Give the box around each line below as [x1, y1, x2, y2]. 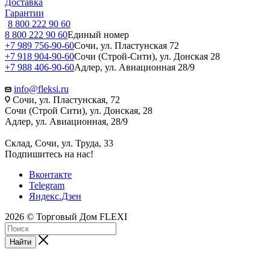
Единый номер [67, 29, 129, 40]
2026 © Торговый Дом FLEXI [5, 211, 127, 222]
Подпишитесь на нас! [5, 148, 93, 159]
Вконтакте [29, 169, 72, 180]
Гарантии [5, 7, 44, 18]
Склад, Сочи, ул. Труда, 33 [5, 137, 113, 148]
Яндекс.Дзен [29, 190, 81, 201]
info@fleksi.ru [14, 83, 69, 94]
